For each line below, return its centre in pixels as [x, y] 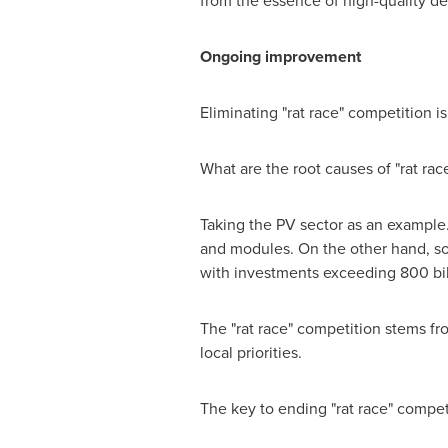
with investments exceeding [299, 272]
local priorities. [250, 352]
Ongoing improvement [280, 56]
